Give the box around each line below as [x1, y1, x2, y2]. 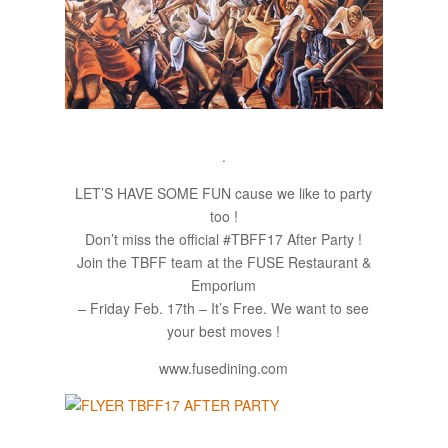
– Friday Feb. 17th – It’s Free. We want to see [78, 297, 370, 318]
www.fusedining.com [159, 357, 289, 378]
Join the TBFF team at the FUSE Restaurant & [76, 251, 371, 272]
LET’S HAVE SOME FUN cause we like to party [75, 182, 373, 203]
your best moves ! [167, 320, 281, 341]
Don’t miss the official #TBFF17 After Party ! [85, 228, 363, 249]
